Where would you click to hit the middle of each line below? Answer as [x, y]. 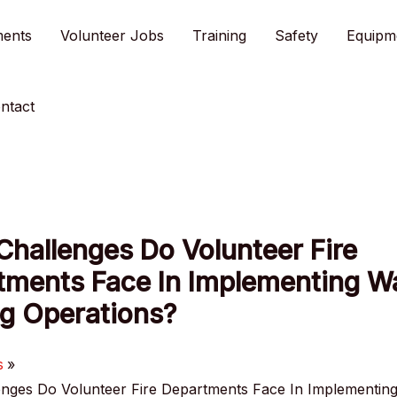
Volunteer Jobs [112, 35]
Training [219, 35]
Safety [296, 35]
